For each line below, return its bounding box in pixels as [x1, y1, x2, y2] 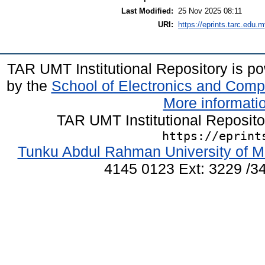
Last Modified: [121, 6, 173, 15]
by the [6, 77, 51, 94]
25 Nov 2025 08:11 [178, 6, 242, 15]
